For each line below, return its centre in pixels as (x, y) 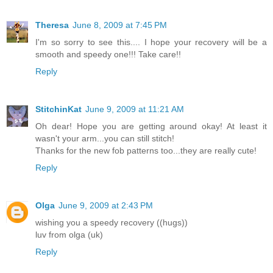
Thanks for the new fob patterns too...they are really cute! (146, 151)
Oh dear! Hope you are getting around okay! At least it (151, 126)
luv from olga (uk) (69, 235)
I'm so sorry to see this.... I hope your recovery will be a (151, 42)
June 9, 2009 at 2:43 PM (106, 206)
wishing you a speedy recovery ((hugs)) (112, 223)
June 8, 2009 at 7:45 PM (120, 25)
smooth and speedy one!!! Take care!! (108, 55)
